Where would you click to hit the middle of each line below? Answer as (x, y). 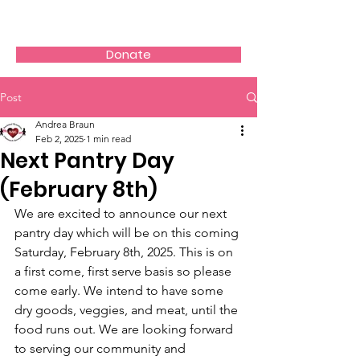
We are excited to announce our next (122, 213)
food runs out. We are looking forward (125, 329)
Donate (129, 54)
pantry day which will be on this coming (128, 233)
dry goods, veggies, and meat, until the (128, 310)
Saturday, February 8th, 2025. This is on (125, 252)
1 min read (108, 139)
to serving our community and (102, 348)
